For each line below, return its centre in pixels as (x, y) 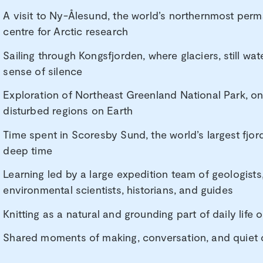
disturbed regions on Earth (68, 111)
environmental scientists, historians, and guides (118, 190)
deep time (28, 150)
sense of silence (43, 71)
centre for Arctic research (66, 31)
